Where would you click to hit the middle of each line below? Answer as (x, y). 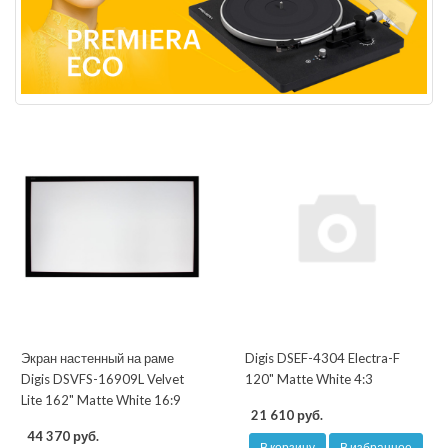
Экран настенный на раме (97, 358)
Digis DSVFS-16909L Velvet (102, 379)
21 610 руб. (287, 415)
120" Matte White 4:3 (309, 379)
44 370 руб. (63, 436)
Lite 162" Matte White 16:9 (101, 400)
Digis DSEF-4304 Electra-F (322, 358)
